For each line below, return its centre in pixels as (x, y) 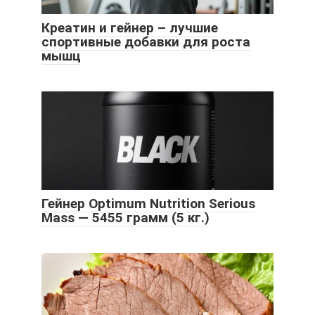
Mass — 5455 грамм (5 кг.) (126, 218)
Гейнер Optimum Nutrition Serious (148, 204)
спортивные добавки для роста (146, 42)
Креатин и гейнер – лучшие (130, 28)
